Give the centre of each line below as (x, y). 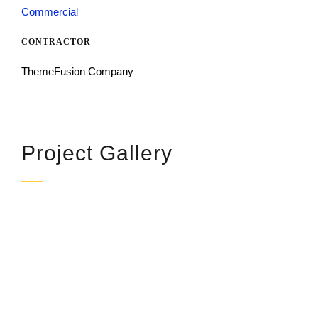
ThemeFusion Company (77, 72)
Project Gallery (97, 153)
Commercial (49, 12)
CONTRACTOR (56, 42)
